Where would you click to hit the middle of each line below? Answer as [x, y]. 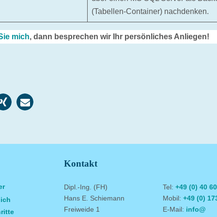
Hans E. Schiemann [94, 198]
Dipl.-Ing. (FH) [86, 187]
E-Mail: [174, 209]
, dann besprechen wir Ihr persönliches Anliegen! [119, 37]
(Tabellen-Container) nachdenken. [150, 11]
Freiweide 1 [82, 209]
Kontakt [81, 163]
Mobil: [173, 198]
